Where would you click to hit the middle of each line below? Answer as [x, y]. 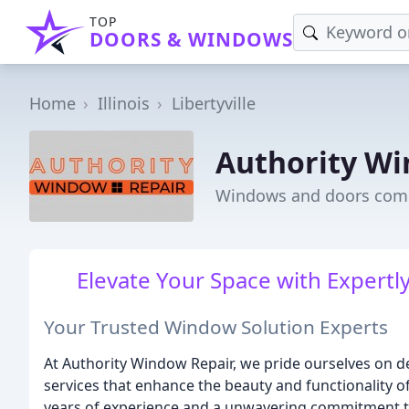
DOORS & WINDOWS [191, 39]
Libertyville [214, 103]
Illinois [124, 103]
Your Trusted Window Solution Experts [216, 326]
